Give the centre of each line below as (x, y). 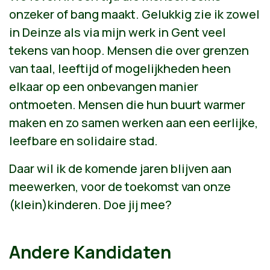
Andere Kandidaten (90, 252)
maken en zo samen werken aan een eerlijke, (133, 123)
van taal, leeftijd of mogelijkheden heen (120, 68)
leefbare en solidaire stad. (83, 141)
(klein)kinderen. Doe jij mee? (90, 205)
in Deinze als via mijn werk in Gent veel (118, 32)
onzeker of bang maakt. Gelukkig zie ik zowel (134, 14)
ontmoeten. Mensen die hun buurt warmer (127, 105)
